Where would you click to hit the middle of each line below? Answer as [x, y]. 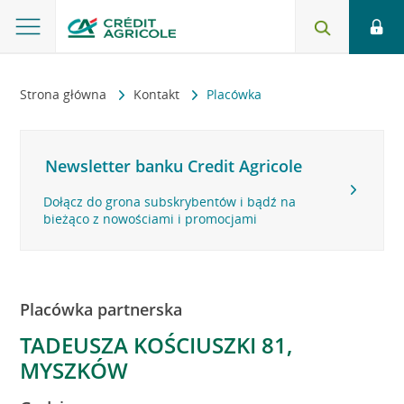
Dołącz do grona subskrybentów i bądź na [170, 202]
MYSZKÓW [74, 370]
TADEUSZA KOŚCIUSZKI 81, [156, 345]
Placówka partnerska [101, 309]
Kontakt [159, 94]
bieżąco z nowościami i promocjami [151, 219]
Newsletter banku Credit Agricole [174, 166]
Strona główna [65, 94]
